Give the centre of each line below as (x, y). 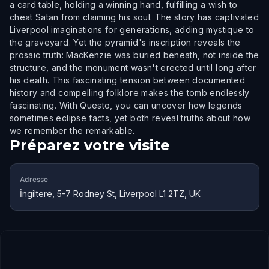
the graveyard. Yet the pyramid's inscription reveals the (125, 42)
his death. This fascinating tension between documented (127, 80)
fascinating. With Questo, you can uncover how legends (126, 105)
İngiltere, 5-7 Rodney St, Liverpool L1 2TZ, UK (110, 194)
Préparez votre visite (90, 145)
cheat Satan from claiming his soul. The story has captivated (134, 17)
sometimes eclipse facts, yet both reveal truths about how (130, 118)
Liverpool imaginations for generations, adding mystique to (132, 30)
